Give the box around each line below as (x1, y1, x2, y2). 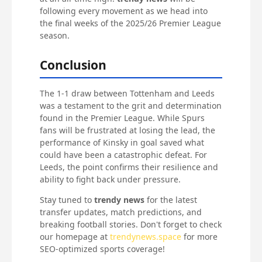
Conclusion (40, 56, 107, 73)
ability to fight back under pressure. (40, 173, 181, 185)
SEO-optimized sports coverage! (40, 243, 166, 254)
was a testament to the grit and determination (40, 99, 222, 111)
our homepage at (40, 230, 111, 242)
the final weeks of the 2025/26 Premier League (40, 17, 222, 29)
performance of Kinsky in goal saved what (40, 136, 205, 148)
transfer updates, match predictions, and (40, 206, 202, 218)
